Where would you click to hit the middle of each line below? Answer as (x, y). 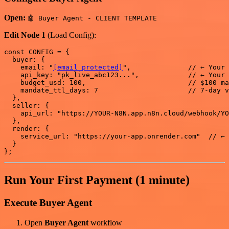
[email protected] (88, 67)
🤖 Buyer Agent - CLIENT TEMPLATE (92, 18)
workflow (105, 222)
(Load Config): (71, 35)
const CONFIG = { (37, 52)
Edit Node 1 (25, 35)
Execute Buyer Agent (48, 203)
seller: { (27, 106)
